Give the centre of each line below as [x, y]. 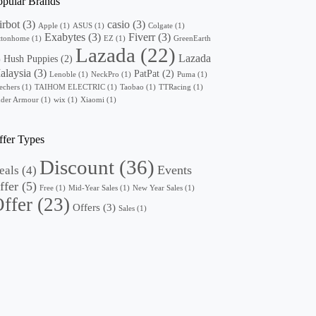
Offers [87, 208]
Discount [77, 168]
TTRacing [175, 87]
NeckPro [105, 74]
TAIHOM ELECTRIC [70, 87]
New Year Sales [158, 188]
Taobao [132, 87]
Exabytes [65, 37]
